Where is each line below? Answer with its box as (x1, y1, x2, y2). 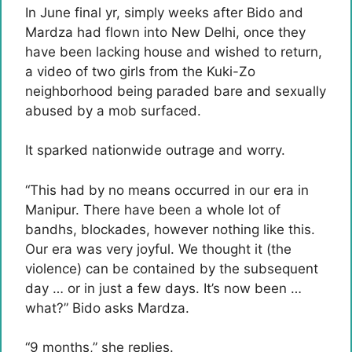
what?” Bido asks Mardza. (25, 299, 189, 316)
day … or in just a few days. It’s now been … (25, 280, 302, 296)
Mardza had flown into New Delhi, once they (25, 24, 306, 40)
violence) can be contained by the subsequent (25, 260, 318, 277)
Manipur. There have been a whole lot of (25, 201, 280, 218)
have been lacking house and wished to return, (25, 43, 322, 60)
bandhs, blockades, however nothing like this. (25, 221, 315, 237)
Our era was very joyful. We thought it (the (25, 240, 291, 257)
